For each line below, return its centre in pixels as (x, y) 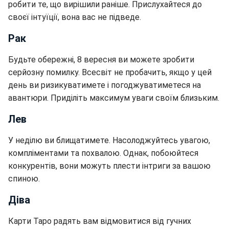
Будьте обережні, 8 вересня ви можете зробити (101, 60)
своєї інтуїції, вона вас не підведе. (75, 17)
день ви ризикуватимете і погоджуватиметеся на (105, 85)
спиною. (24, 179)
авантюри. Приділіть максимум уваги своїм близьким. (114, 98)
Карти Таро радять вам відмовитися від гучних (100, 221)
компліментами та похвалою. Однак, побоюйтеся (103, 153)
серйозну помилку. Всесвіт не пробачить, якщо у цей (110, 72)
